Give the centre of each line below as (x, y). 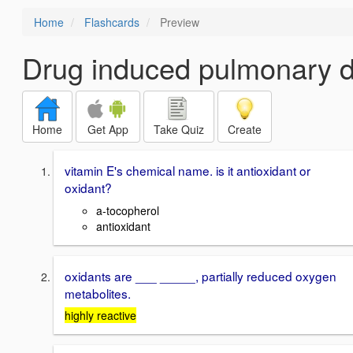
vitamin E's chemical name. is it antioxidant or (188, 170)
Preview (178, 22)
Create (245, 129)
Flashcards (112, 22)
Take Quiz (179, 129)
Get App (108, 129)
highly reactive (100, 316)
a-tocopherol (128, 210)
